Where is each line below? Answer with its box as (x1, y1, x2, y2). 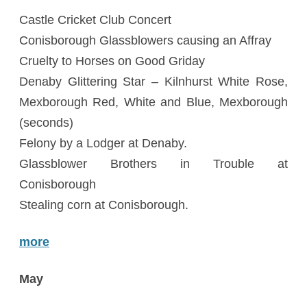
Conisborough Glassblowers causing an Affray (19, 34, 271, 47)
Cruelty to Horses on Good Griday (19, 54, 205, 68)
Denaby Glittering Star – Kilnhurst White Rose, (19, 75, 288, 88)
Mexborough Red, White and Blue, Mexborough (19, 95, 288, 109)
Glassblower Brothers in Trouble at (19, 157, 288, 171)
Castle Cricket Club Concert (19, 13, 171, 27)
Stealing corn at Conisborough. (19, 198, 188, 212)
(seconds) (19, 116, 73, 130)
